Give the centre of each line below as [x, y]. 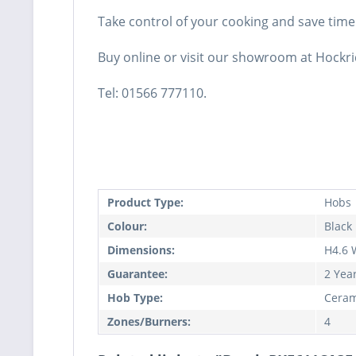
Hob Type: [135, 298]
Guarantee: [137, 274]
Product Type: [145, 203]
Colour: [127, 226]
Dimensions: [141, 250]
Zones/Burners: [149, 322]
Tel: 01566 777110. [152, 93]
